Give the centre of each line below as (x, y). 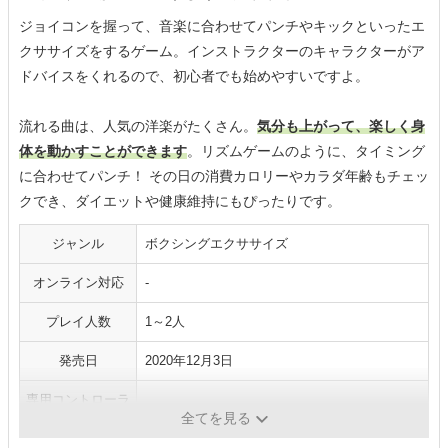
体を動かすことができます (103, 151)
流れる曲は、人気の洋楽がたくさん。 (138, 126)
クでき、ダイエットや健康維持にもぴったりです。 (180, 201)
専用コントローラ (78, 400)
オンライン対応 (78, 283)
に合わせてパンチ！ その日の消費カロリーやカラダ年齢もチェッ (224, 176)
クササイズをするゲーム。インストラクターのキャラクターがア (222, 51)
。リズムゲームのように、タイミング (306, 151)
